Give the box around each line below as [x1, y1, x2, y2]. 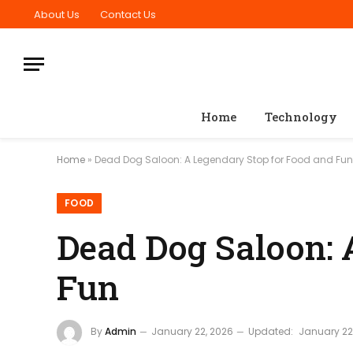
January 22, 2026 [151, 325, 233, 339]
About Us [34, 6, 80, 22]
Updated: [248, 325, 293, 339]
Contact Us [100, 6, 156, 22]
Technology [264, 109, 337, 124]
